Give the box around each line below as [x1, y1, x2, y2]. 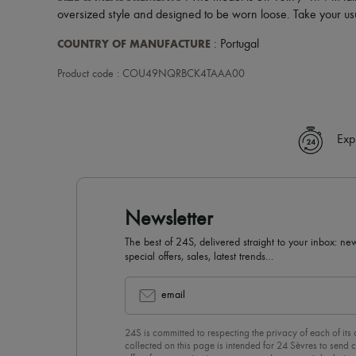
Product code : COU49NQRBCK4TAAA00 [57, 68, 245, 79]
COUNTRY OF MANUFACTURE [57, 37, 211, 51]
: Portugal [211, 38, 259, 51]
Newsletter [125, 209, 213, 230]
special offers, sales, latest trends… [125, 251, 273, 262]
